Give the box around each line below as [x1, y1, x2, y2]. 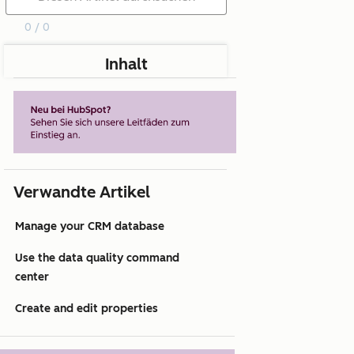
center [15, 270, 49, 284]
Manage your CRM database [15, 220, 164, 234]
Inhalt [105, 55, 148, 74]
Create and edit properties [15, 302, 158, 316]
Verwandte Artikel [13, 183, 150, 202]
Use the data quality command [15, 251, 179, 265]
